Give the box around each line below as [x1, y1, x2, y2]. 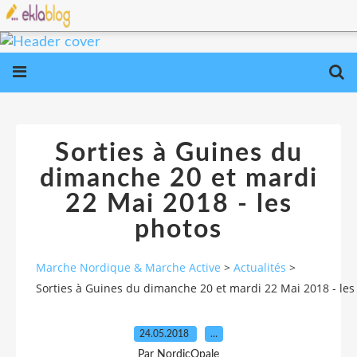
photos [135, 217, 222, 242]
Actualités [233, 260, 286, 276]
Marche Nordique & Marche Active [36, 260, 221, 276]
